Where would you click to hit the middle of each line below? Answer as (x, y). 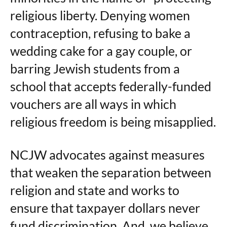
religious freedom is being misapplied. (113, 122)
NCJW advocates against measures (107, 155)
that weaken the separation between (111, 172)
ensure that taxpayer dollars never (105, 208)
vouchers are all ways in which (93, 104)
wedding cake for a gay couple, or (101, 51)
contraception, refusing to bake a (100, 33)
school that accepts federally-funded (111, 86)
